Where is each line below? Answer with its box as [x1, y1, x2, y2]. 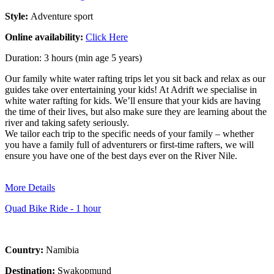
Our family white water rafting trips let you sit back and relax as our [5, 73, 265, 84]
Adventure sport [31, 10, 93, 21]
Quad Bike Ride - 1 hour [5, 202, 101, 213]
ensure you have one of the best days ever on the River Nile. [5, 150, 237, 161]
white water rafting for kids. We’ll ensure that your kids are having [5, 95, 261, 106]
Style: [5, 10, 31, 21]
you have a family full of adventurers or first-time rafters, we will [5, 139, 254, 150]
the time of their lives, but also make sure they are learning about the [5, 106, 267, 117]
